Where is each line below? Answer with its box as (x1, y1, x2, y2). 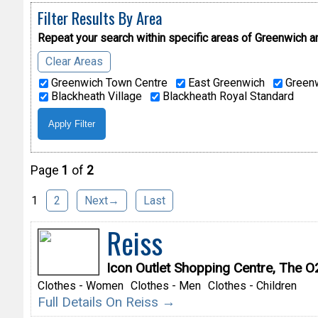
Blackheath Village (48, 89, 142, 103)
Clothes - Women (37, 279, 124, 293)
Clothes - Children (207, 279, 297, 293)
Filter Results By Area (37, 5, 162, 29)
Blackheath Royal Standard (159, 89, 294, 103)
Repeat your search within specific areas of (37, 31, 252, 45)
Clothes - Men (130, 279, 201, 293)
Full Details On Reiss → (37, 294, 175, 311)
